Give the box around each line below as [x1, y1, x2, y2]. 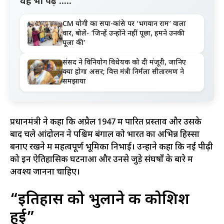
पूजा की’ [62, 38, 85, 48]
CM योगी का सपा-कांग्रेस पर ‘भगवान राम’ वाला [62, 19, 186, 29]
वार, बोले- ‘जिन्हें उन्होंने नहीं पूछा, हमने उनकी [62, 28, 184, 38]
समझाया [62, 76, 86, 86]
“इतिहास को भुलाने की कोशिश [10, 190, 189, 210]
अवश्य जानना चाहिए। [10, 166, 80, 178]
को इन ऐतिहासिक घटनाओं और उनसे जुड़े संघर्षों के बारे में [10, 154, 193, 165]
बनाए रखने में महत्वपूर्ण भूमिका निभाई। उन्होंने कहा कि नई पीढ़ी [10, 141, 213, 153]
